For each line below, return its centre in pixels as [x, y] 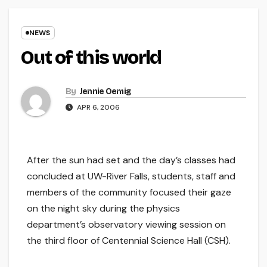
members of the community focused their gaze [129, 193]
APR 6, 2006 [97, 108]
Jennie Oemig [105, 92]
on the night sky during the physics [103, 209]
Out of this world [91, 58]
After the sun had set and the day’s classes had [131, 160]
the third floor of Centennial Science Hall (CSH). [129, 241]
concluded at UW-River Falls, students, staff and [131, 176]
